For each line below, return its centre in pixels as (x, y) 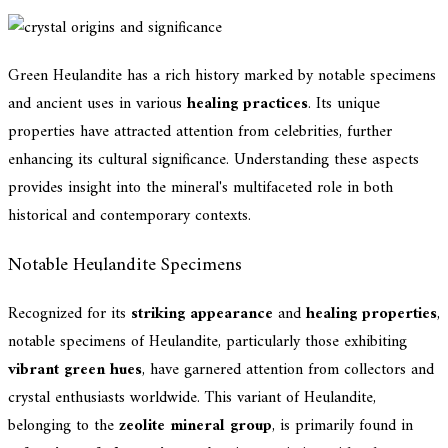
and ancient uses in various (97, 103)
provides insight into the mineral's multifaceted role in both (200, 187)
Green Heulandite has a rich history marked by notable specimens (222, 75)
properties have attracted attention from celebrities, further (200, 131)
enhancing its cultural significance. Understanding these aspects (213, 159)
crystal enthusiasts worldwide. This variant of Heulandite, (192, 398)
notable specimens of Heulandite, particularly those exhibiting (207, 342)
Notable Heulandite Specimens (125, 265)
